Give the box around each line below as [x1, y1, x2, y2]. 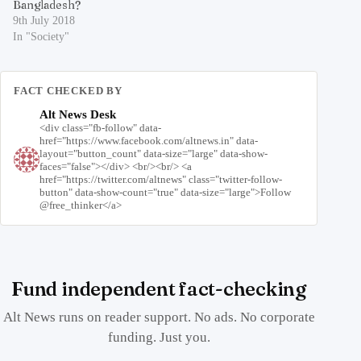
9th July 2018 [13, 15, 75, 27]
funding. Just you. [107, 330, 210, 346]
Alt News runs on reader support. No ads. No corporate [2, 309, 315, 326]
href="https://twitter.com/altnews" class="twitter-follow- [39, 173, 282, 186]
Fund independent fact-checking [11, 277, 307, 301]
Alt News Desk [39, 108, 116, 122]
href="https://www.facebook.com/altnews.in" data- [39, 135, 258, 147]
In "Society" [13, 31, 69, 44]
